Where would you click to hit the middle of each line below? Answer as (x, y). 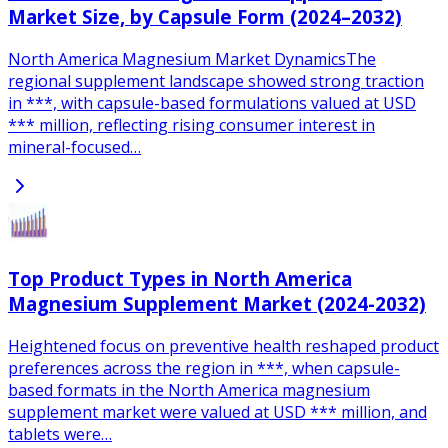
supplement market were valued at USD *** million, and (217, 411)
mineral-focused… (74, 146)
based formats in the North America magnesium (189, 389)
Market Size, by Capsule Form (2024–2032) (205, 16)
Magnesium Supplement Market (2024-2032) (217, 304)
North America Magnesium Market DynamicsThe (192, 58)
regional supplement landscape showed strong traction (216, 80)
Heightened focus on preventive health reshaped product (223, 345)
